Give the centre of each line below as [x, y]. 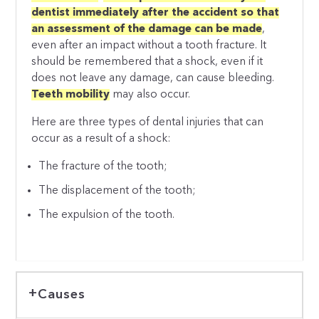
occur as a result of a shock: [101, 138]
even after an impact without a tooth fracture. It [149, 46]
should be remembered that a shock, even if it [147, 62]
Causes [61, 294]
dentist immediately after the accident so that [156, 13]
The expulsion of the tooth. [107, 215]
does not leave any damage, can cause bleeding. [153, 79]
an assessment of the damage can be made [147, 30]
